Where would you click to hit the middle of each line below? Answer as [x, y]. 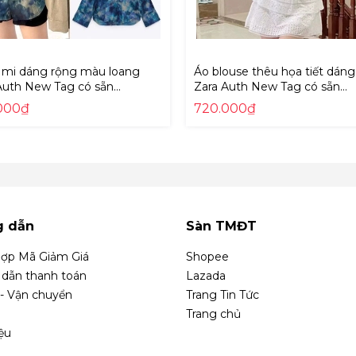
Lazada [206, 276]
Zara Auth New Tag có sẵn [267, 87]
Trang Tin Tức [222, 295]
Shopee [207, 257]
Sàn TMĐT [221, 226]
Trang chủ [213, 314]
